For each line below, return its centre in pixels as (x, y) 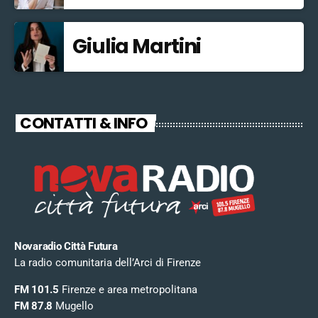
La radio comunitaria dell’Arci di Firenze (108, 263)
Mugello (73, 306)
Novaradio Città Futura (66, 247)
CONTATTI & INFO (84, 123)
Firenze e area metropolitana (128, 290)
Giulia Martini (137, 47)
